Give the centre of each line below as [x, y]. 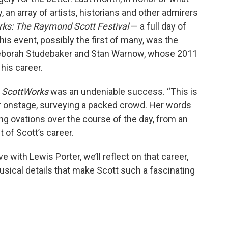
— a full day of [159, 26]
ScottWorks [26, 92]
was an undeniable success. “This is [124, 92]
